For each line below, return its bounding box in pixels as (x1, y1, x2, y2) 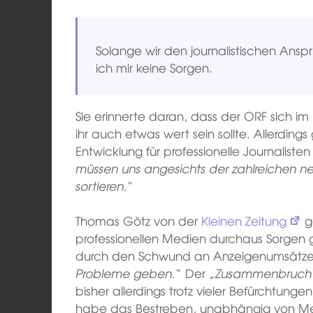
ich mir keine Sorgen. (95, 58, 212, 76)
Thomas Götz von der (75, 212, 202, 230)
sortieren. (75, 176, 128, 194)
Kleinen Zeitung (201, 212, 287, 230)
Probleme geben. (75, 264, 176, 282)
